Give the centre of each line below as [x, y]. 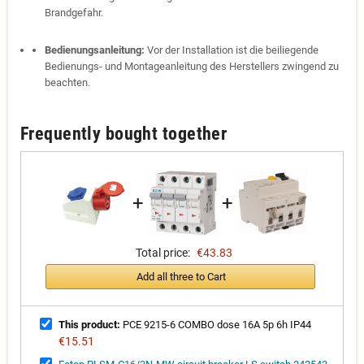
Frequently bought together [124, 134]
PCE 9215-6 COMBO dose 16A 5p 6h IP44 [216, 325]
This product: [89, 325]
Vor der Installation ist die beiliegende [232, 50]
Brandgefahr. [74, 13]
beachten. [67, 83]
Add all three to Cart [181, 276]
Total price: [163, 253]
